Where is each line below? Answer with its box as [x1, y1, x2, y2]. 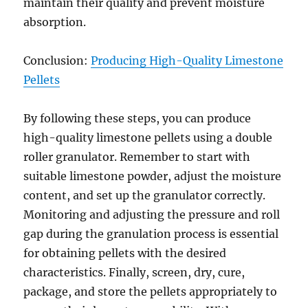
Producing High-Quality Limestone [91, 54, 284, 67]
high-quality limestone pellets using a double [23, 131, 273, 144]
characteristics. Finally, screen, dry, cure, [23, 265, 245, 279]
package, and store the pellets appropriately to [23, 285, 278, 298]
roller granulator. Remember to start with [23, 150, 251, 164]
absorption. [23, 15, 87, 29]
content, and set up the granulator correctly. [23, 188, 266, 202]
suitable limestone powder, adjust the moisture [23, 169, 282, 183]
